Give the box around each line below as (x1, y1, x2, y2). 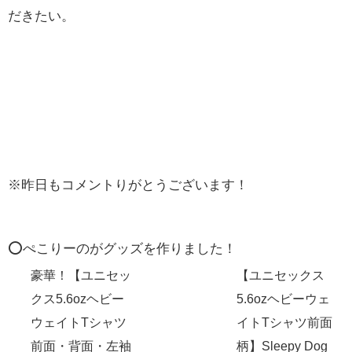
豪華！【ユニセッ (31, 268, 132, 282)
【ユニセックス (236, 268, 324, 282)
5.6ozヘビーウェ (236, 291, 330, 306)
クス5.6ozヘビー (31, 291, 125, 306)
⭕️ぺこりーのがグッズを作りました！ (8, 241, 236, 257)
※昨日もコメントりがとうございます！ (8, 178, 248, 193)
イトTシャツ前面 (236, 315, 332, 329)
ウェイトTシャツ (31, 315, 127, 329)
